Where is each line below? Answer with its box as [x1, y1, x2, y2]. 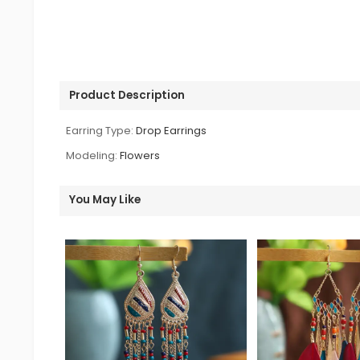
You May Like [69, 191, 141, 207]
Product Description [69, 87, 186, 103]
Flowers [120, 147, 161, 163]
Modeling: [66, 147, 118, 163]
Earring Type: [66, 122, 134, 138]
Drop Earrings [136, 122, 207, 138]
